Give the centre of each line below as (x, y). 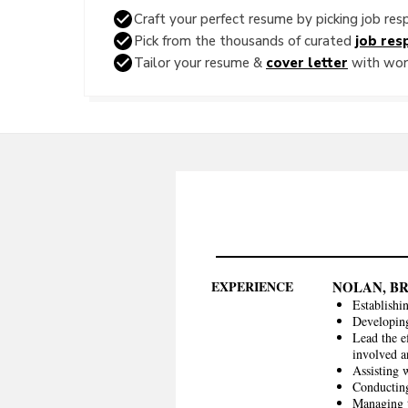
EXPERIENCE (252, 286)
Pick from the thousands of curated (245, 41)
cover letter (307, 62)
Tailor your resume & (200, 62)
